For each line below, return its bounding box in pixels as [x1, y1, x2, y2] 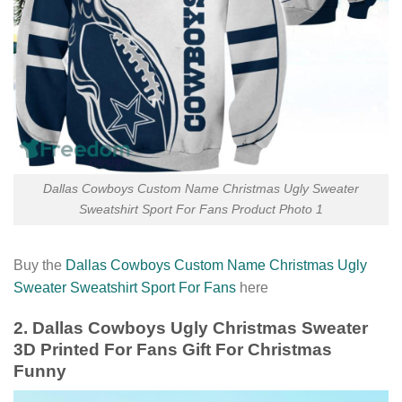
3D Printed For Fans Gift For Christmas [13, 339, 332, 359]
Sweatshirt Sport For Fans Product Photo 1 [79, 202, 323, 217]
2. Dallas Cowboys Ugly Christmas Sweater [13, 318, 368, 337]
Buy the [13, 258, 66, 274]
